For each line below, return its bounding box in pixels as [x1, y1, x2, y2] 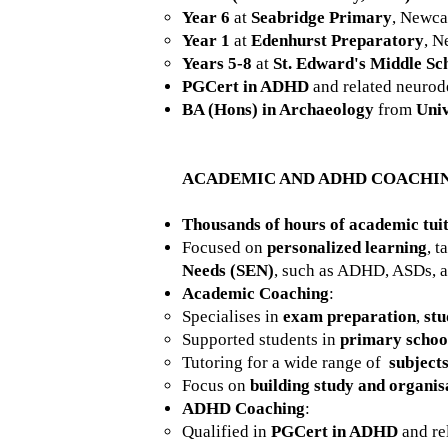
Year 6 [182, 8, 230, 27]
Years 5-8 [182, 54, 252, 73]
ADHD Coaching [182, 399, 305, 418]
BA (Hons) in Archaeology [182, 100, 374, 119]
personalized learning [267, 238, 427, 257]
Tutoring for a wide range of [182, 353, 389, 372]
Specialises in [182, 307, 283, 326]
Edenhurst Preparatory [251, 31, 424, 50]
